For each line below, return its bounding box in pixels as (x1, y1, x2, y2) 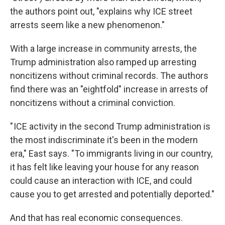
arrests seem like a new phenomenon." (10, 20, 165, 30)
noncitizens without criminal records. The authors (10, 70, 208, 81)
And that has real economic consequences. (10, 212, 183, 223)
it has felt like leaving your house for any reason (10, 162, 199, 172)
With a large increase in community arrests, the (10, 43, 197, 54)
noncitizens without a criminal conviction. (10, 97, 175, 108)
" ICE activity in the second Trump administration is (10, 121, 210, 132)
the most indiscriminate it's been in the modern (10, 135, 198, 145)
